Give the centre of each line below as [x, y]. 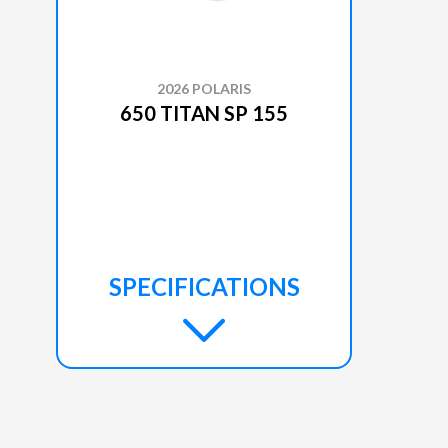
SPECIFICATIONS [204, 286]
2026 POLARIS [204, 88]
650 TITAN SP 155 [204, 112]
